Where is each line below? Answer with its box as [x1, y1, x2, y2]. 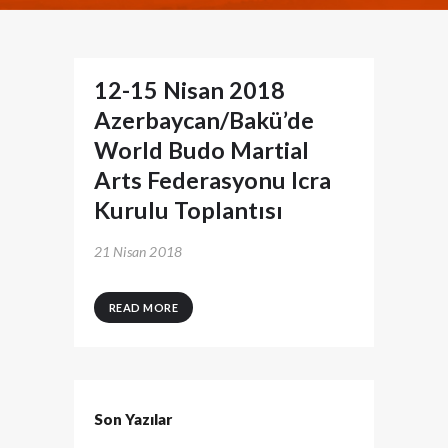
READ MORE [108, 300, 178, 314]
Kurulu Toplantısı [93, 196, 283, 225]
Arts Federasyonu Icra [93, 166, 331, 195]
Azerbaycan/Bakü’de [93, 106, 314, 135]
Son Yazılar [94, 409, 172, 428]
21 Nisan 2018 [93, 242, 183, 260]
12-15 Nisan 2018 [93, 76, 285, 105]
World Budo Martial [93, 136, 309, 165]
